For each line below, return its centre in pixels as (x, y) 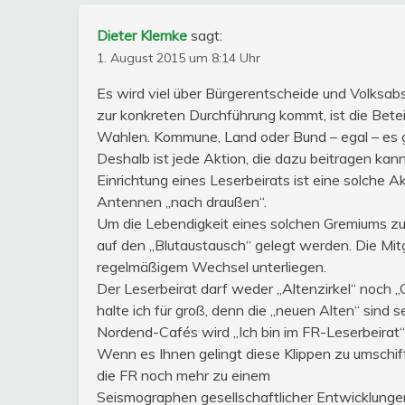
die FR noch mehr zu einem (184, 375)
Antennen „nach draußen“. (182, 201)
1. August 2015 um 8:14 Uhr (179, 57)
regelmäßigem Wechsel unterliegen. (212, 266)
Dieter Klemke (142, 35)
